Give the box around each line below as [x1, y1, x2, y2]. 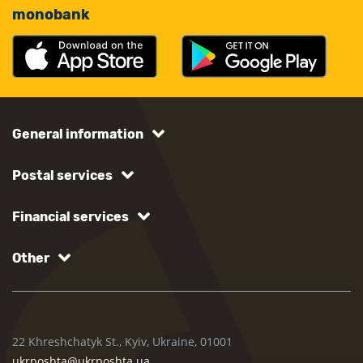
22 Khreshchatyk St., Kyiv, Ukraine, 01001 [12, 334, 233, 350]
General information [12, 126, 143, 143]
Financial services [12, 209, 129, 225]
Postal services [12, 168, 113, 184]
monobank [12, 6, 90, 24]
